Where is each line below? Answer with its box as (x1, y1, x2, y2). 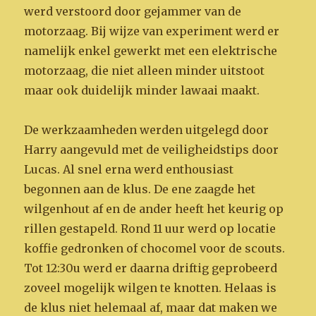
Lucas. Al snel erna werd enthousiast (24, 162, 234, 176)
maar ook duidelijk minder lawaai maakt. (24, 83, 260, 97)
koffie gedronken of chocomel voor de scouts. (24, 241, 286, 255)
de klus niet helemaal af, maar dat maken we (24, 300, 278, 315)
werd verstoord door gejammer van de (24, 4, 242, 18)
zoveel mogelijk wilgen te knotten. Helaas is (24, 280, 277, 295)
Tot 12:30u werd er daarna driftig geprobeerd (24, 260, 278, 275)
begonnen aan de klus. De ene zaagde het (24, 181, 256, 196)
